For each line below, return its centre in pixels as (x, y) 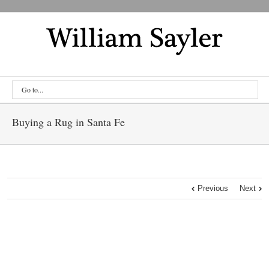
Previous (213, 188)
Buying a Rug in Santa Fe (68, 122)
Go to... (32, 89)
